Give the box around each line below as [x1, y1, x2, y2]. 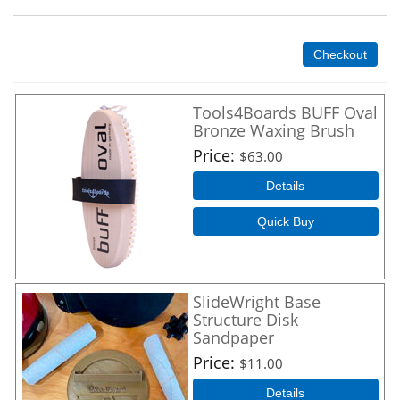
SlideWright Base [193, 291, 321, 313]
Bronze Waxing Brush [193, 120, 354, 142]
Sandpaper [193, 327, 274, 349]
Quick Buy [256, 215, 314, 229]
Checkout [313, 48, 367, 61]
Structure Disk [193, 309, 298, 331]
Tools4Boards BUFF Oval [193, 102, 378, 124]
